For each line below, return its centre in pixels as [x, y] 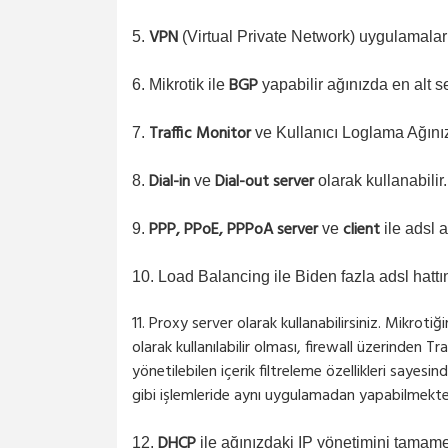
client [361, 230]
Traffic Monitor [200, 134]
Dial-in [169, 182]
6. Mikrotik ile [180, 84]
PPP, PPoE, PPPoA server [233, 230]
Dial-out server [264, 182]
